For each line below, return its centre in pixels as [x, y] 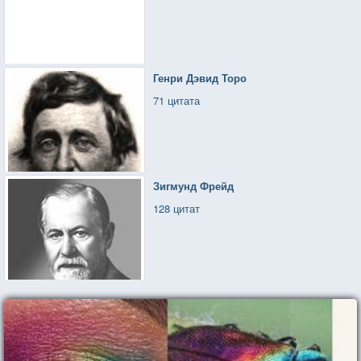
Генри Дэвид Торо [200, 77]
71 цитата [177, 100]
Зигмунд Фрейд [194, 185]
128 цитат [177, 208]
